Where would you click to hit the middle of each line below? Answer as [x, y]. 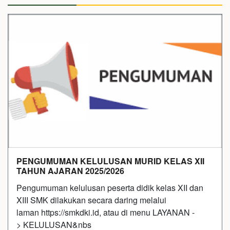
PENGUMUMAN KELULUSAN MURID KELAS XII [110, 161]
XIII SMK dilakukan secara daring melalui [91, 200]
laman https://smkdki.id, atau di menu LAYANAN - [106, 213]
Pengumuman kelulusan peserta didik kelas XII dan [110, 188]
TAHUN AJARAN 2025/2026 [70, 171]
